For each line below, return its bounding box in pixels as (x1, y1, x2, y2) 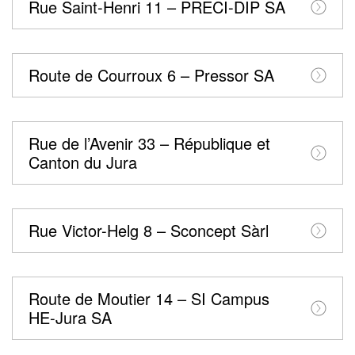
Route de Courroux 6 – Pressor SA (29, 63, 274, 87)
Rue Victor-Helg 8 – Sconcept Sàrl (29, 219, 269, 242)
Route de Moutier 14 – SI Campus (29, 287, 269, 311)
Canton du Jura (29, 151, 137, 174)
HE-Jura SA (29, 306, 112, 330)
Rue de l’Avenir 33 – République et (29, 132, 270, 155)
